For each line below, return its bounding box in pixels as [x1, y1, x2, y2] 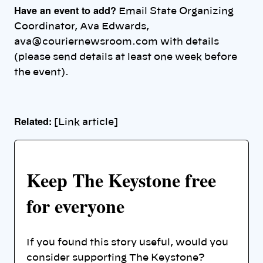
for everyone [26, 192, 124, 220]
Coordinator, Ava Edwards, [14, 21, 149, 31]
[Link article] [52, 117, 118, 127]
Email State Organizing [116, 6, 234, 16]
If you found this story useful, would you [26, 237, 228, 247]
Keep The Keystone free [26, 166, 216, 194]
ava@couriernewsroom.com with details [14, 36, 219, 46]
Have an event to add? [14, 3, 116, 17]
